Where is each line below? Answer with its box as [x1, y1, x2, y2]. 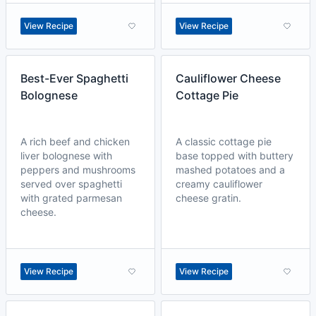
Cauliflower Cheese [176, 71, 281, 85]
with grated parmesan [20, 192, 122, 204]
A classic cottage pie [176, 135, 272, 147]
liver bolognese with [20, 150, 112, 162]
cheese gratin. [176, 192, 241, 204]
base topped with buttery [176, 150, 293, 162]
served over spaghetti [20, 178, 122, 190]
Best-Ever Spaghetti [20, 71, 128, 85]
